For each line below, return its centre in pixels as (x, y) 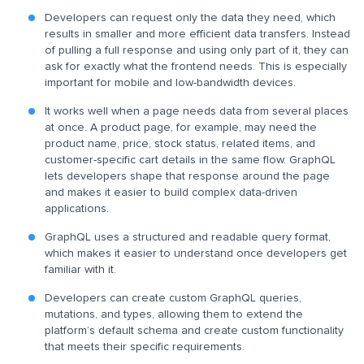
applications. (77, 209)
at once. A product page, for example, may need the (181, 128)
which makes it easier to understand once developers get (196, 254)
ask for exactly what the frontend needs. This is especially (196, 67)
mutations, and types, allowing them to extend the (174, 315)
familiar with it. (80, 270)
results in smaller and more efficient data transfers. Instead (197, 35)
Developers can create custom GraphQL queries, (173, 299)
